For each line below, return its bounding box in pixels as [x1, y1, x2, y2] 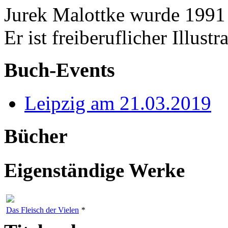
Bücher [4, 124, 68, 148]
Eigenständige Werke [4, 159, 185, 182]
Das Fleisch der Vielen [6, 206, 79, 215]
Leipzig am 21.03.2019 [24, 92, 211, 115]
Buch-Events [4, 59, 115, 82]
